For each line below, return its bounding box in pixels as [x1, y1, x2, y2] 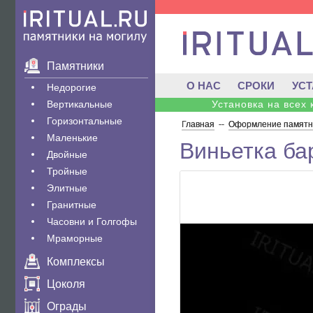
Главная [182, 119, 214, 129]
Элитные [47, 182, 87, 194]
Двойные [47, 149, 87, 160]
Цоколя [47, 278, 85, 290]
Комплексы [47, 256, 105, 268]
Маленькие [47, 132, 98, 143]
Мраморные [47, 233, 103, 244]
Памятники [47, 60, 104, 72]
